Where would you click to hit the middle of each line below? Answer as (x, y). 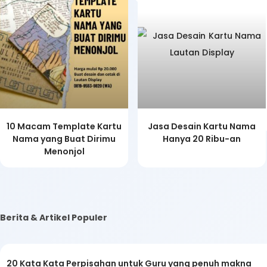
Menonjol (64, 151)
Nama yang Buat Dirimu (64, 139)
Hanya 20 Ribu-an (202, 139)
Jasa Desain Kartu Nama (202, 126)
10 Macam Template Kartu (64, 126)
